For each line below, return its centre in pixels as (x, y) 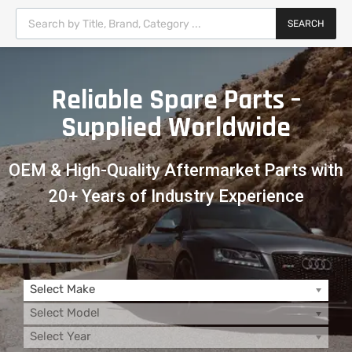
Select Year (60, 336)
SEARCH (306, 24)
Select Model (65, 313)
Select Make (62, 289)
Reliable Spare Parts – (176, 100)
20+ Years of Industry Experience (176, 196)
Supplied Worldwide (176, 128)
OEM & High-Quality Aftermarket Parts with (176, 170)
